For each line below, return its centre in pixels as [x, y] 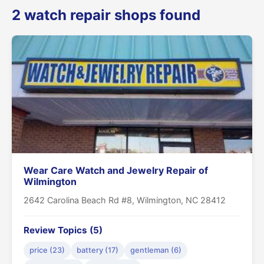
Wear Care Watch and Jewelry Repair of [116, 170]
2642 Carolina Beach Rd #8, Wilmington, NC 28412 [125, 200]
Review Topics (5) [63, 230]
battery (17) [98, 250]
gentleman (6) [156, 250]
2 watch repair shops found [106, 15]
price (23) [47, 250]
